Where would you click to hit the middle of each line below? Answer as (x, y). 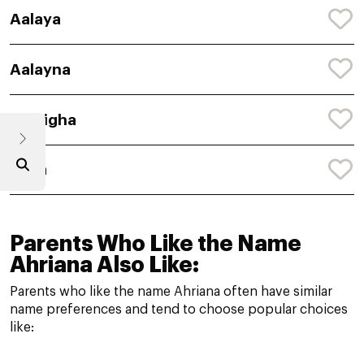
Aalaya (35, 19)
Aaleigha (43, 119)
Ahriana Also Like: (104, 266)
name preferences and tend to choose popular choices (179, 310)
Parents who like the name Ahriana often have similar (171, 292)
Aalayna (40, 69)
